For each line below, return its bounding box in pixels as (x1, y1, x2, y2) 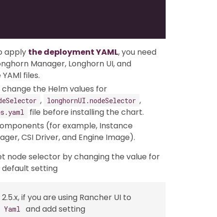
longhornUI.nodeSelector (47, 95, 136, 105)
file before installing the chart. (28, 106, 144, 118)
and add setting (24, 203, 85, 215)
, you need (118, 46, 156, 58)
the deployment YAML (28, 46, 118, 58)
